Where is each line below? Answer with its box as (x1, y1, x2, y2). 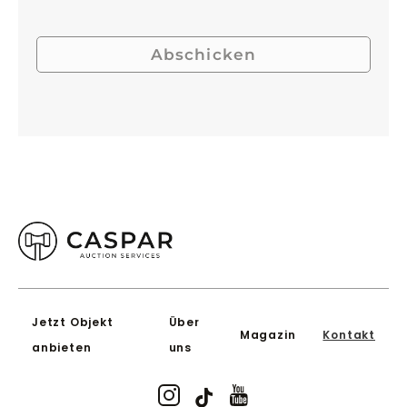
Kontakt (323, 327, 375, 343)
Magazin (239, 327, 296, 343)
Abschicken (150, 45, 257, 64)
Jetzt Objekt (32, 314, 114, 331)
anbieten (32, 340, 92, 356)
